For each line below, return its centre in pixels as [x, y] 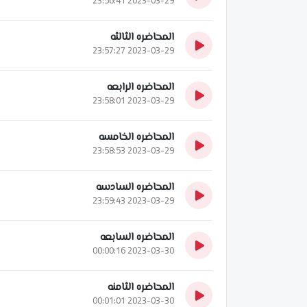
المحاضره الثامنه [141, 287]
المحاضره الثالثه [142, 37]
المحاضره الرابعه [140, 87]
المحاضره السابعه [137, 237]
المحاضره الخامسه [136, 137]
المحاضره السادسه [135, 187]
